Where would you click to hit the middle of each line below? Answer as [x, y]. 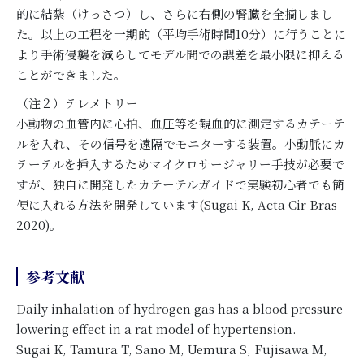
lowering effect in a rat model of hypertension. [156, 329]
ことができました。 [71, 74]
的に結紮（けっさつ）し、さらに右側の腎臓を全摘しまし [175, 13]
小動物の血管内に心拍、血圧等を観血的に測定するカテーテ [181, 123]
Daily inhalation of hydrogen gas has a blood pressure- [182, 308]
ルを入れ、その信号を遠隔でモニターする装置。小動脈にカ [181, 143]
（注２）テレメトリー [77, 103]
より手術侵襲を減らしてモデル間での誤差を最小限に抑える [180, 54]
